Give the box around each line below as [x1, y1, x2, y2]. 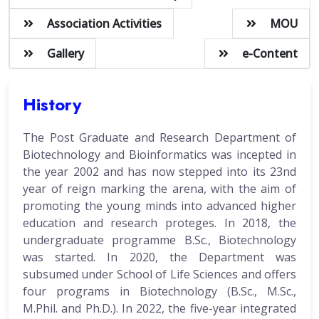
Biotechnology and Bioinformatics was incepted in [23, 146, 296, 162]
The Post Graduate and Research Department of [23, 129, 296, 145]
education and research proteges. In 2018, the [23, 214, 296, 231]
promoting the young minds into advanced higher [23, 197, 296, 214]
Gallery [47, 45, 84, 61]
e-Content [242, 45, 298, 61]
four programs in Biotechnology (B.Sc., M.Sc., [23, 283, 296, 299]
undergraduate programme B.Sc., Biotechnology [23, 231, 296, 248]
